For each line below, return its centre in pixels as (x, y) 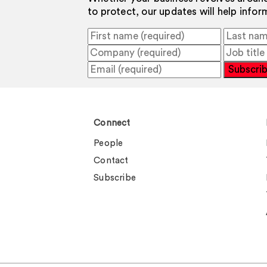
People (108, 143)
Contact (111, 160)
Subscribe (115, 178)
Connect (112, 123)
